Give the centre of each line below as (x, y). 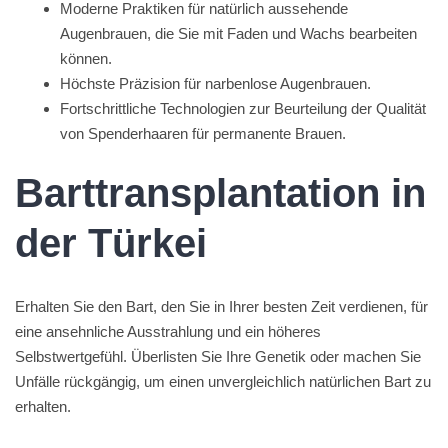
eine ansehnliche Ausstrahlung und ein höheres (168, 331)
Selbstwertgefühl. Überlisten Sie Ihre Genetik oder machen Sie (218, 356)
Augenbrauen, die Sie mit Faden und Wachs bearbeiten (238, 33)
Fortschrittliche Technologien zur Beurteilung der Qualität (243, 108)
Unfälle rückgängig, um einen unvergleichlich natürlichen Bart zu (223, 381)
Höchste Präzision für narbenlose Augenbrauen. (215, 83)
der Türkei (111, 243)
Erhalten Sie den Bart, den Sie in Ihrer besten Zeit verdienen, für (221, 306)
